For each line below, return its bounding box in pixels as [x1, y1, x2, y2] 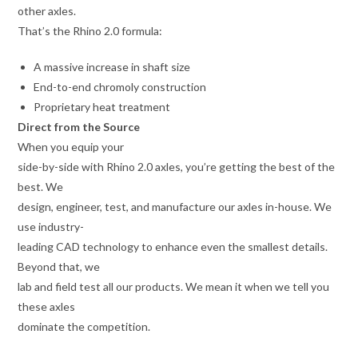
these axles [18, 300, 76, 314]
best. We [18, 180, 64, 194]
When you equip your [18, 140, 125, 154]
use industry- [18, 220, 85, 234]
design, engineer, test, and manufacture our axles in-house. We [18, 200, 332, 214]
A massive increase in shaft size [34, 60, 191, 74]
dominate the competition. [18, 320, 151, 334]
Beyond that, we [18, 260, 101, 274]
